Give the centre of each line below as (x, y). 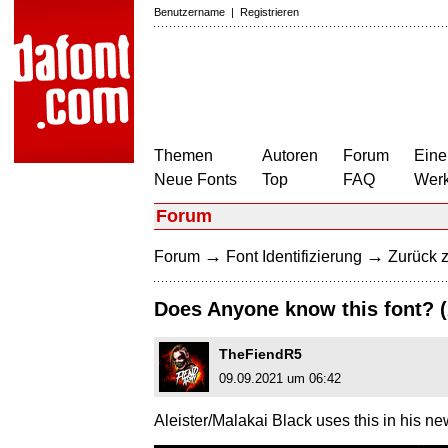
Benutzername (189, 12)
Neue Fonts (195, 179)
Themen (183, 155)
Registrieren (269, 12)
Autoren (290, 155)
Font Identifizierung (294, 256)
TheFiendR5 (260, 354)
